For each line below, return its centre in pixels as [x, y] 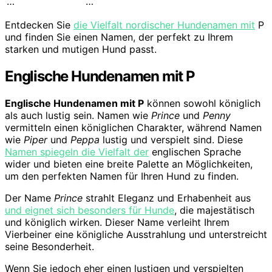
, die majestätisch [214, 210]
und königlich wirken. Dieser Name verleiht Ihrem [117, 222]
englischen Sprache [195, 151]
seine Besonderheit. [49, 246]
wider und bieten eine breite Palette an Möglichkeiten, [129, 164]
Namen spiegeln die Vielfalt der [77, 151]
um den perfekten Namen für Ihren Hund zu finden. [122, 176]
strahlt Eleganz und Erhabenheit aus [167, 198]
